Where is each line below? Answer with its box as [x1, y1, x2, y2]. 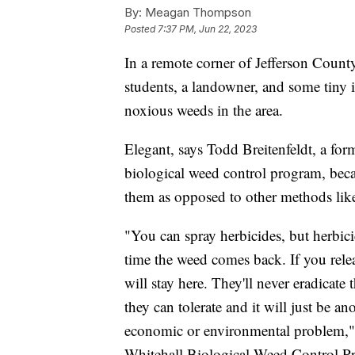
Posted [124, 22, 158, 35]
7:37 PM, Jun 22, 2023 [158, 22, 257, 35]
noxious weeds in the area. [124, 99, 283, 120]
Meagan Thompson [142, 4, 251, 20]
